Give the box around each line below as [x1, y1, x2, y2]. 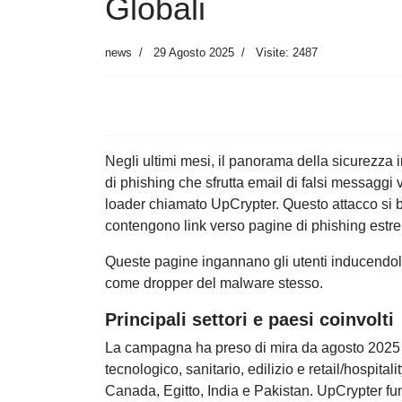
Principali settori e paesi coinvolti [105, 310, 394, 330]
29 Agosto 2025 [153, 46, 234, 60]
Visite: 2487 [256, 46, 318, 60]
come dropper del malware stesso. [105, 275, 323, 292]
